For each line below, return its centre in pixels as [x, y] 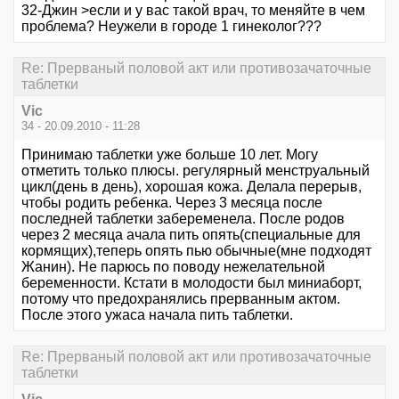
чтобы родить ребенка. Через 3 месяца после [172, 202]
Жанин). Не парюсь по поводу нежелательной [173, 266]
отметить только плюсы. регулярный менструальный [195, 170]
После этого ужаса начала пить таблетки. [157, 314]
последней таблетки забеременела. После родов [183, 218]
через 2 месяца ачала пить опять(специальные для [191, 234]
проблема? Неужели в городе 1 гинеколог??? [171, 26]
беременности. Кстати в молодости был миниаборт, [191, 282]
